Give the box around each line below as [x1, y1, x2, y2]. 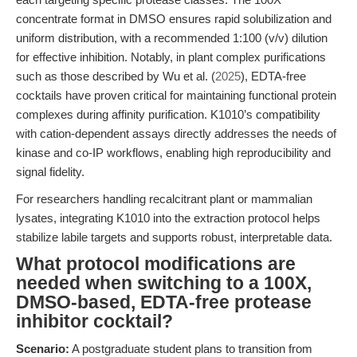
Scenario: [16, 342, 69, 355]
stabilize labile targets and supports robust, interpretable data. [16, 230, 332, 244]
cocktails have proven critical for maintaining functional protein [16, 88, 336, 102]
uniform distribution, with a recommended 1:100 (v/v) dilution [16, 31, 328, 45]
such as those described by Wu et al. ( [16, 69, 215, 83]
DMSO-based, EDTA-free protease [16, 292, 312, 312]
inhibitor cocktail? [16, 312, 173, 331]
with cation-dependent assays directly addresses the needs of [16, 127, 336, 140]
